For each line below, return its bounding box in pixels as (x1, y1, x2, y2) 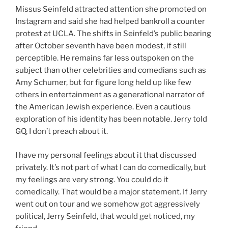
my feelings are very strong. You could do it (15, 175, 168, 184)
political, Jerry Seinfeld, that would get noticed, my (15, 211, 195, 221)
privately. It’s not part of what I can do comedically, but (15, 162, 206, 172)
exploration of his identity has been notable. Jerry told (15, 115, 207, 124)
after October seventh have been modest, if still (15, 41, 186, 51)
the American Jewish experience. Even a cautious (15, 102, 191, 112)
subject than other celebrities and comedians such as (15, 66, 206, 75)
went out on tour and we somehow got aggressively (15, 199, 200, 209)
